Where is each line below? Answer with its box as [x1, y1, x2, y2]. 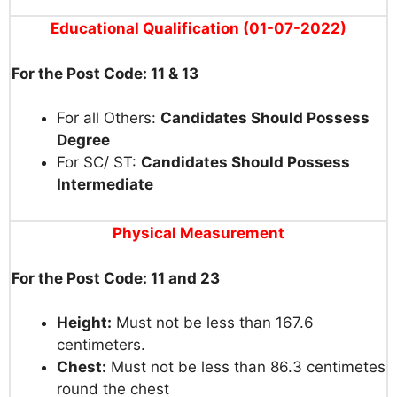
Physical [113, 224, 180, 243]
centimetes [307, 358, 385, 377]
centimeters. [57, 336, 145, 354]
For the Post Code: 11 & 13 [12, 64, 198, 82]
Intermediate [57, 175, 153, 194]
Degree [57, 131, 110, 150]
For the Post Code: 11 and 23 [12, 269, 220, 287]
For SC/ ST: [57, 153, 141, 172]
